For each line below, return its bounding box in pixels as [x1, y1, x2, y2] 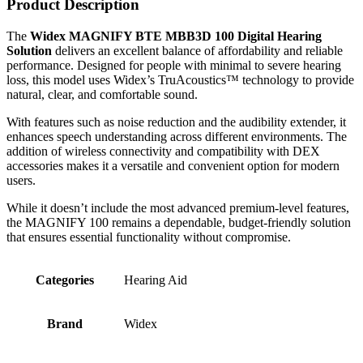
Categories [36, 272, 94, 287]
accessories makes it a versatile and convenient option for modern [6, 158, 340, 173]
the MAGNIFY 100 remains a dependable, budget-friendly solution [6, 215, 351, 229]
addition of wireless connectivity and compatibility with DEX [6, 143, 320, 158]
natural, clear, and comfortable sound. [6, 87, 198, 101]
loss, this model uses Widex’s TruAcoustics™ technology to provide [6, 72, 354, 87]
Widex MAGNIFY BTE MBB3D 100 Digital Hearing [30, 28, 322, 43]
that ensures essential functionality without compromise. [6, 229, 291, 244]
